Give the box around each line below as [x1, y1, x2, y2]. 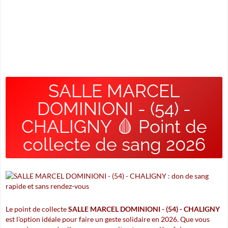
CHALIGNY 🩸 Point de [21, 116, 207, 137]
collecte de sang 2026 [22, 134, 206, 155]
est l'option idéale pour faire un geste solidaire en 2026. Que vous [6, 215, 210, 223]
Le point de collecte [6, 205, 68, 213]
